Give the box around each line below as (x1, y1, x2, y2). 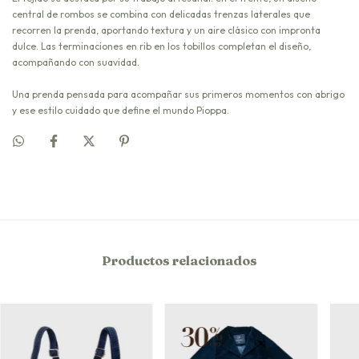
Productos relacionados (102, 252, 257, 268)
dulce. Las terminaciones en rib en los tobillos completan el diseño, (12, 39, 311, 52)
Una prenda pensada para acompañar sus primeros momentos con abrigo (12, 87, 345, 100)
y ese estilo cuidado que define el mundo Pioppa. (12, 103, 229, 116)
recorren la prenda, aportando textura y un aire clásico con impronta (12, 23, 321, 36)
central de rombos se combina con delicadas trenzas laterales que (12, 7, 310, 20)
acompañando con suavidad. (12, 55, 139, 68)
